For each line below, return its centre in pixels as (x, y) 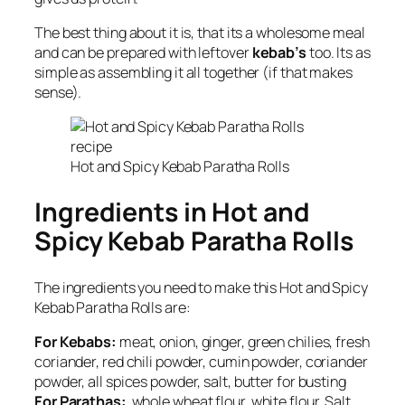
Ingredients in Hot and (172, 212)
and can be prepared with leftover (142, 52)
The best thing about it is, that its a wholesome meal (200, 32)
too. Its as (338, 52)
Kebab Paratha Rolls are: (113, 307)
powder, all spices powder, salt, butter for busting (190, 381)
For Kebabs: (75, 341)
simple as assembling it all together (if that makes (193, 72)
